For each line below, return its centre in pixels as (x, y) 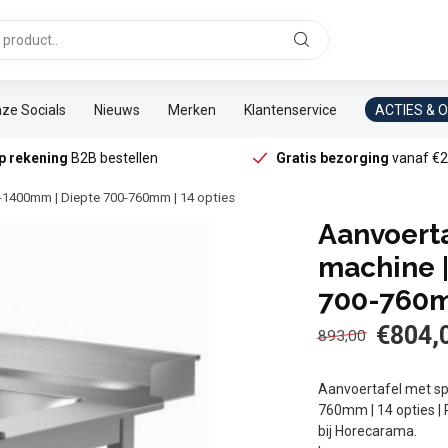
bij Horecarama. (368, 431)
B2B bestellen (112, 158)
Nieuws (117, 109)
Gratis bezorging (333, 158)
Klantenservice (290, 109)
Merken (192, 109)
